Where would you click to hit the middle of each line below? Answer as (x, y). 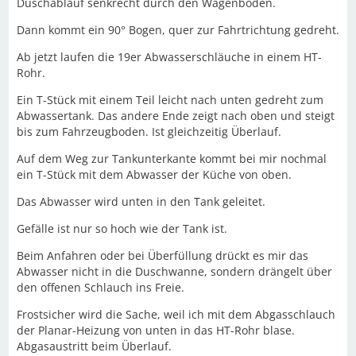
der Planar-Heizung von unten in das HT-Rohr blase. (156, 330)
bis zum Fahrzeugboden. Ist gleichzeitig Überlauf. (149, 131)
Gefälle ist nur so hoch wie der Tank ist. (122, 228)
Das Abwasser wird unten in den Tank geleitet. (141, 201)
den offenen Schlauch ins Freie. (101, 287)
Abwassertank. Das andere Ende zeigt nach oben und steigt (176, 115)
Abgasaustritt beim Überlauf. (94, 346)
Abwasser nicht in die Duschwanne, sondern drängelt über (174, 271)
